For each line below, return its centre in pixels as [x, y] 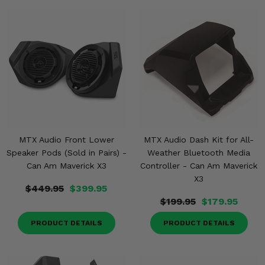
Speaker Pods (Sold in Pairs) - [66, 153]
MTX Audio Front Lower [66, 140]
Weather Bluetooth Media [199, 153]
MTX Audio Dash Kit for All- [199, 140]
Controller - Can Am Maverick [199, 166]
